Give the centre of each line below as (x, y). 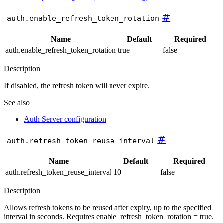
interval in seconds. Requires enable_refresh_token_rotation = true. (109, 216)
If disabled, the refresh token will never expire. (77, 85)
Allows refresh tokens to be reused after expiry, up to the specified (108, 207)
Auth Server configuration (65, 119)
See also (17, 102)
